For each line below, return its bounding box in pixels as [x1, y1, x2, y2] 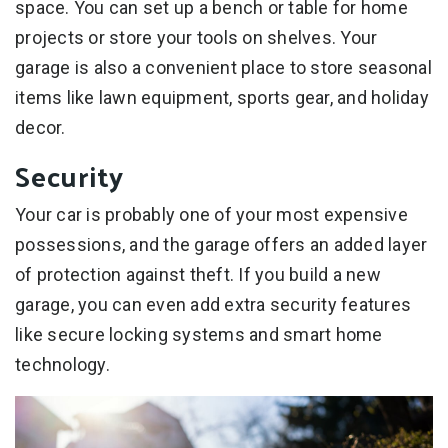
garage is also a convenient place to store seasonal [15, 57, 432, 79]
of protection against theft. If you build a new [15, 264, 381, 286]
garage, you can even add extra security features [15, 294, 411, 316]
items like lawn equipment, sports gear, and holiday [15, 87, 429, 109]
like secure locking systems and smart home [15, 324, 383, 346]
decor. [15, 117, 66, 139]
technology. [15, 354, 110, 376]
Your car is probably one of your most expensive [15, 204, 408, 226]
